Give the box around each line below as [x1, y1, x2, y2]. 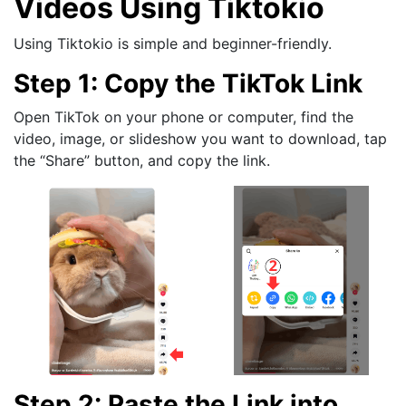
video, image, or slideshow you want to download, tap [14, 129, 387, 148]
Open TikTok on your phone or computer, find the [14, 107, 353, 126]
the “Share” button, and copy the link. [14, 150, 270, 169]
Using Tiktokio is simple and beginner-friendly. [14, 34, 332, 53]
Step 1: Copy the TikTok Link [14, 67, 362, 99]
